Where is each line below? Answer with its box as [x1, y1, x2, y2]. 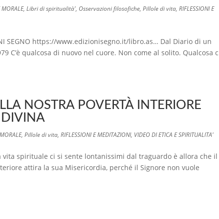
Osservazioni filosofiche [79, 4, 140, 13]
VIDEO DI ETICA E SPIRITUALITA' [134, 131, 214, 139]
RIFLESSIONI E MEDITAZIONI [61, 131, 131, 139]
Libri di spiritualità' [26, 4, 76, 13]
